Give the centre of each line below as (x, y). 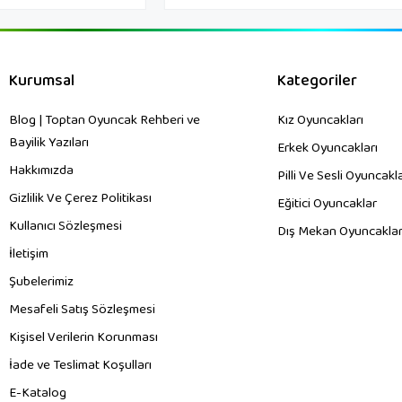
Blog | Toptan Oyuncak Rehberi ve (105, 120)
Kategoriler (317, 80)
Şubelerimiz (41, 281)
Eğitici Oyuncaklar (327, 203)
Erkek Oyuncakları (327, 148)
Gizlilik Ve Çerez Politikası (80, 198)
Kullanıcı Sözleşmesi (66, 226)
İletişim (29, 253)
